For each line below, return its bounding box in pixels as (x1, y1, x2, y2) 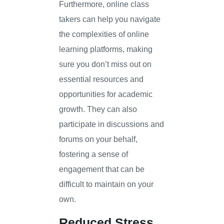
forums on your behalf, (59, 134, 138, 143)
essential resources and (59, 74, 144, 83)
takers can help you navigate (59, 14, 161, 23)
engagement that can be (59, 164, 145, 173)
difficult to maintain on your (59, 179, 154, 188)
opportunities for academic (59, 89, 153, 98)
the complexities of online (59, 29, 149, 38)
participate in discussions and (59, 119, 164, 128)
